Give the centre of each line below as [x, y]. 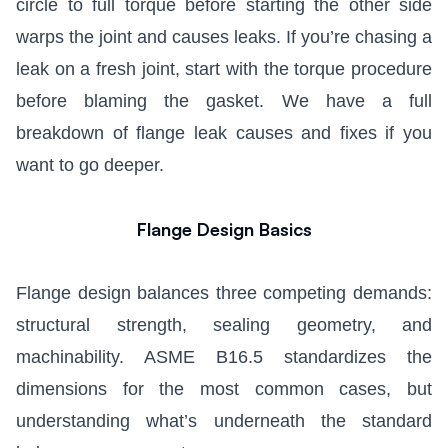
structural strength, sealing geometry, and [224, 325]
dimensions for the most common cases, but [224, 389]
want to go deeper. [90, 165]
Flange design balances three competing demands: [224, 293]
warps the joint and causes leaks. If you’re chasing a [224, 37]
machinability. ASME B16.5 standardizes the [224, 357]
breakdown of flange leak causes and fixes [196, 133]
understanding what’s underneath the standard [224, 421]
